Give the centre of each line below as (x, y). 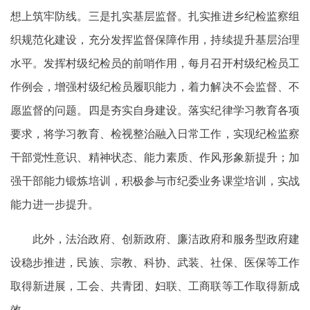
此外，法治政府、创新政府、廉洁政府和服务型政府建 (166, 238)
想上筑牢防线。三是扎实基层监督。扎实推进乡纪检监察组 (155, 16)
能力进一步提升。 (55, 204)
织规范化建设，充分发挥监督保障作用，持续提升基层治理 (155, 39)
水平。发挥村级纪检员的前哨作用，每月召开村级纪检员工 (155, 63)
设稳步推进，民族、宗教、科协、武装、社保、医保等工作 (155, 262)
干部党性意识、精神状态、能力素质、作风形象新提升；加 (155, 157)
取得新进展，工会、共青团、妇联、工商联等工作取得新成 (155, 285)
